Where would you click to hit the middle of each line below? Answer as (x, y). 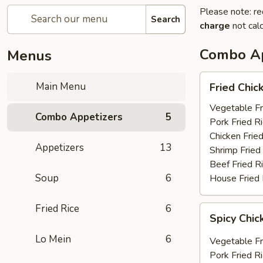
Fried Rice (57, 209)
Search (166, 19)
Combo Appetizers (79, 117)
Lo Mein (53, 239)
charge (215, 26)
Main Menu (60, 87)
